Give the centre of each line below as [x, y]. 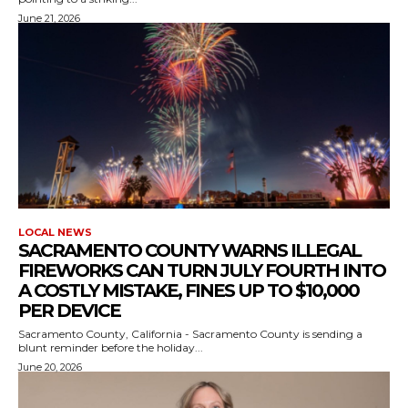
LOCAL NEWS [55, 232]
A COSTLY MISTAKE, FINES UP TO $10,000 [189, 290]
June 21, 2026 [49, 18]
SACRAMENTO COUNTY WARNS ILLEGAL [189, 250]
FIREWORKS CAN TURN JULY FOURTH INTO [202, 270]
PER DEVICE [69, 310]
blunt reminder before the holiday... [111, 347]
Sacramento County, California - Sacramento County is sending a [190, 333]
